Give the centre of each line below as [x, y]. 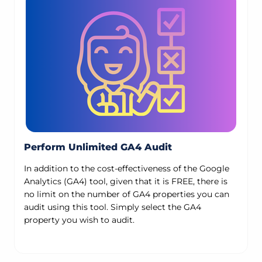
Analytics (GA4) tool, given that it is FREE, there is [126, 181]
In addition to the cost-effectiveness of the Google [127, 168]
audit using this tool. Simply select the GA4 [113, 207]
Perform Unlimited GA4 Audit [98, 147]
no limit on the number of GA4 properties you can [127, 194]
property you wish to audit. [79, 220]
